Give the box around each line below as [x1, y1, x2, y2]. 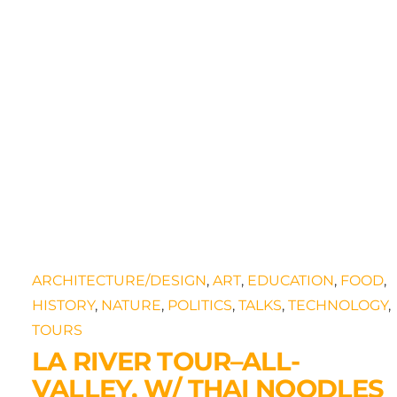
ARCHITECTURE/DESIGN [32, 271, 207, 289]
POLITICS [167, 296, 233, 314]
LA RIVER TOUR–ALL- [32, 345, 300, 377]
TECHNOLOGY [288, 296, 389, 314]
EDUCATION [247, 271, 335, 289]
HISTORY [32, 296, 96, 314]
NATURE [101, 296, 162, 314]
